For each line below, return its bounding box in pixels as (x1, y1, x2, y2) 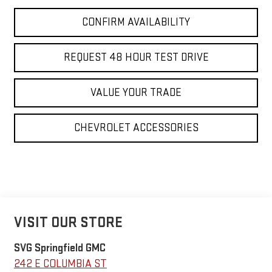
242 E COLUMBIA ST (13, 257, 107, 271)
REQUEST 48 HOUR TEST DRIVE (63, 50, 209, 64)
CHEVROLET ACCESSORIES (73, 121, 199, 134)
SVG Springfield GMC (13, 242, 106, 255)
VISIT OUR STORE (13, 214, 123, 232)
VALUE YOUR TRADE (90, 86, 182, 99)
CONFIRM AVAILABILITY (82, 15, 190, 29)
